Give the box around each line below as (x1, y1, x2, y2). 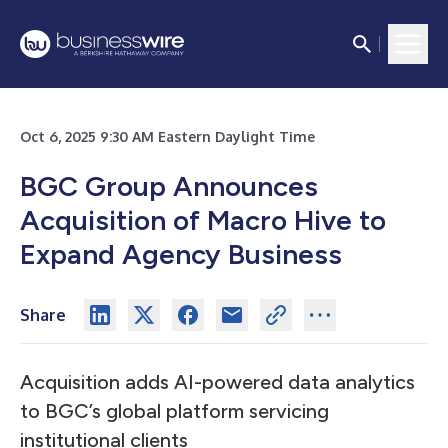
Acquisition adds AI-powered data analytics (20, 370, 415, 394)
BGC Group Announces (20, 169, 318, 203)
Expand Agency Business (20, 237, 342, 271)
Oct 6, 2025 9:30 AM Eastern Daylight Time (20, 128, 315, 145)
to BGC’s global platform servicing (20, 399, 329, 423)
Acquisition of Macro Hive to (20, 203, 386, 237)
